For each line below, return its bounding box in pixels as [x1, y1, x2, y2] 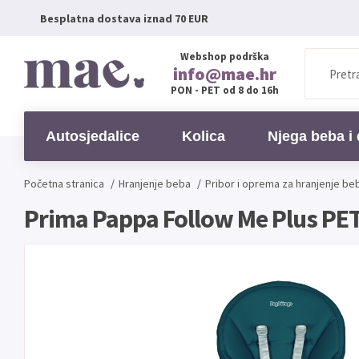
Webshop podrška [179, 50, 269, 63]
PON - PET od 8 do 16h [170, 83, 279, 97]
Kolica [182, 128, 226, 144]
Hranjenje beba [119, 176, 191, 191]
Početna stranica [24, 176, 104, 191]
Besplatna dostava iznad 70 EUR [40, 10, 208, 26]
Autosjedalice [45, 128, 139, 144]
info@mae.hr [172, 63, 276, 85]
